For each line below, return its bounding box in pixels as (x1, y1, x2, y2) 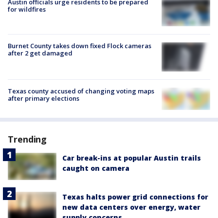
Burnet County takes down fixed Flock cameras (8, 41, 151, 50)
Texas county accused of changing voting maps (8, 87, 154, 96)
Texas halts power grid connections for (62, 192, 208, 202)
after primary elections (8, 94, 79, 103)
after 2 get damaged (8, 48, 73, 57)
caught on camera (62, 163, 129, 173)
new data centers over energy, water (62, 202, 200, 212)
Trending (8, 133, 47, 145)
